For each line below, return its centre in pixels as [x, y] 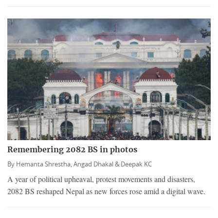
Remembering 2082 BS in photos [72, 150]
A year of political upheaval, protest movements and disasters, [101, 179]
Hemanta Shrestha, [45, 164]
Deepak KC [136, 164]
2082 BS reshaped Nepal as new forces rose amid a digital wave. [106, 191]
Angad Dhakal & [97, 164]
